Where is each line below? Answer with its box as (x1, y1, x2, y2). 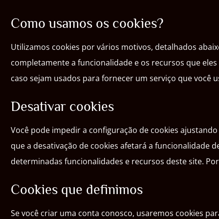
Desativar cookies (11, 99, 114, 114)
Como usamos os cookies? (11, 16, 163, 31)
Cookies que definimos (11, 182, 143, 197)
